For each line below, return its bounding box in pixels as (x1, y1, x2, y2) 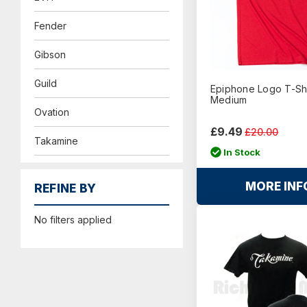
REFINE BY (34, 182, 97, 196)
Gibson (34, 49, 66, 61)
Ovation (34, 106, 69, 119)
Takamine (34, 135, 78, 147)
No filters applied (34, 214, 112, 226)
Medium (210, 94, 247, 106)
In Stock (223, 146, 261, 158)
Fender (34, 20, 66, 32)
